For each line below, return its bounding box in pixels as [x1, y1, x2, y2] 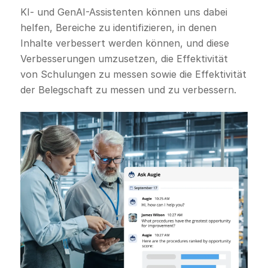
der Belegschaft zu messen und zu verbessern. [20, 84, 236, 96]
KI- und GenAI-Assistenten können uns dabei [20, 6, 227, 19]
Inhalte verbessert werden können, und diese [20, 37, 229, 50]
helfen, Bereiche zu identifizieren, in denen [20, 22, 217, 34]
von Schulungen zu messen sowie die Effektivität [20, 68, 246, 81]
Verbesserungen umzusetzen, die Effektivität [20, 53, 228, 65]
